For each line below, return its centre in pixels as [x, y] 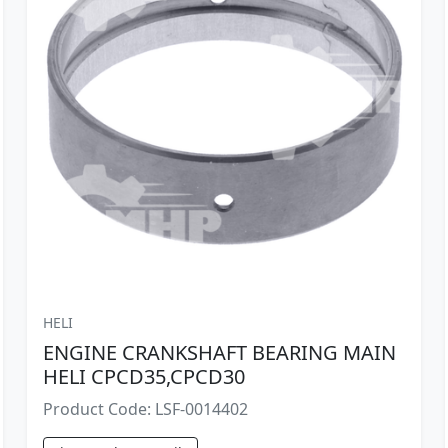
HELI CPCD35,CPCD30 [143, 376]
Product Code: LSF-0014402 [145, 408]
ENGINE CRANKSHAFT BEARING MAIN [219, 352]
